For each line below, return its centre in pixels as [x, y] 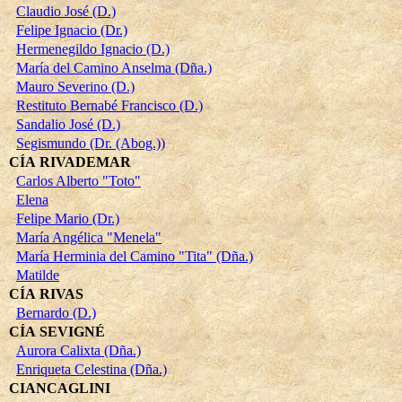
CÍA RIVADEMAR [70, 162]
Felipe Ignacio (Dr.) [72, 30]
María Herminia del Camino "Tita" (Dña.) [135, 256]
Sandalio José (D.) [68, 124]
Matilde [38, 275]
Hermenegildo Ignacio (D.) [93, 48]
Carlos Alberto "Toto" [79, 180]
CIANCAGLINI [60, 388]
